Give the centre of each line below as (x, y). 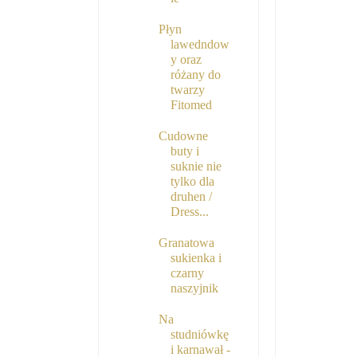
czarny (187, 273)
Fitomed (191, 105)
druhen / (191, 197)
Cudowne (183, 136)
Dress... (189, 212)
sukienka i (196, 258)
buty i (184, 151)
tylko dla (192, 182)
